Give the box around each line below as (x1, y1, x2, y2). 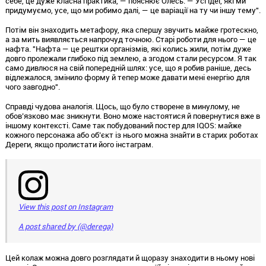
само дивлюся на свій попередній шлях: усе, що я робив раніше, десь (5, 62, 251, 74)
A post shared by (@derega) (18, 221, 113, 232)
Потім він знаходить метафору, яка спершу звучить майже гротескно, (5, 24, 258, 36)
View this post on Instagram (18, 201, 113, 213)
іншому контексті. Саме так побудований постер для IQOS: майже (5, 119, 242, 131)
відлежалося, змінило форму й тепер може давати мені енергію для (5, 72, 249, 83)
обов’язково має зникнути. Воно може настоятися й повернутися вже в (5, 110, 260, 121)
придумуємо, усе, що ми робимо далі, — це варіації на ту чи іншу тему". (5, 5, 261, 16)
